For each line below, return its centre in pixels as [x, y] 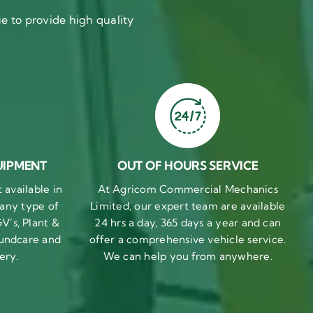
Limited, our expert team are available [188, 206]
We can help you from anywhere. [188, 256]
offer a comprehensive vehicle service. [188, 240]
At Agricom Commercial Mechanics [188, 189]
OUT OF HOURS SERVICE [188, 166]
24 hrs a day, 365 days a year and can [188, 223]
